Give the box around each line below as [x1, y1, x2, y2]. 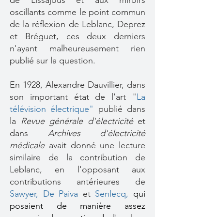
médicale [10, 140, 45, 151]
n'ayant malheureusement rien [10, 43, 145, 54]
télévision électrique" [10, 104, 94, 114]
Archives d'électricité [47, 128, 145, 139]
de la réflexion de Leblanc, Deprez [10, 19, 145, 30]
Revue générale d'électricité [20, 116, 133, 126]
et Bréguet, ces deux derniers [10, 31, 145, 42]
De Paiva [43, 188, 78, 199]
